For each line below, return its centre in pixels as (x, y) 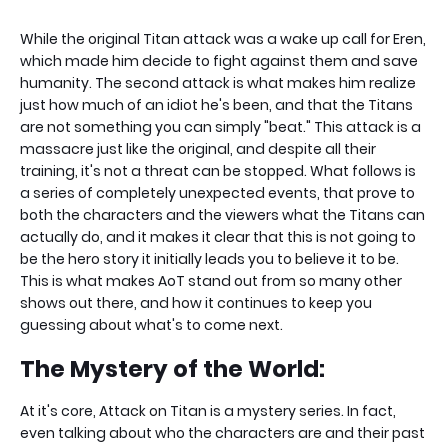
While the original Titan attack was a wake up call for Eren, (223, 39)
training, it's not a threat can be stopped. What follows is (218, 171)
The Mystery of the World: (172, 369)
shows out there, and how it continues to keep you (196, 303)
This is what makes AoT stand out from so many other (211, 281)
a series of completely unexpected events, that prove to (217, 193)
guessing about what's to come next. (151, 325)
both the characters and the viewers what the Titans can (222, 215)
